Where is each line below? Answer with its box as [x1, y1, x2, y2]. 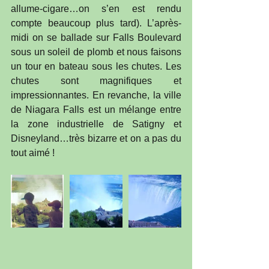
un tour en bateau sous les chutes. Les [11, 61, 181, 72]
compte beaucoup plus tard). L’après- [11, 18, 181, 29]
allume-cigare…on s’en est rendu [11, 4, 181, 14]
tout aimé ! [11, 148, 55, 159]
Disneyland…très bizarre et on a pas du [11, 133, 181, 144]
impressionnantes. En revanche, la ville [11, 90, 181, 101]
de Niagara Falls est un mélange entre [11, 104, 181, 115]
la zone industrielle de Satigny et [11, 119, 181, 130]
